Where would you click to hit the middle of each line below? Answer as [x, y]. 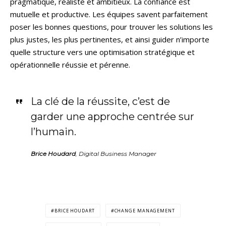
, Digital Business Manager [116, 154]
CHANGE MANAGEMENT [145, 211]
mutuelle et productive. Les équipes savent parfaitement [109, 14]
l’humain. [53, 132]
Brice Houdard [53, 154]
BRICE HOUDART [74, 211]
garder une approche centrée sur [112, 117]
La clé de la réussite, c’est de [100, 102]
